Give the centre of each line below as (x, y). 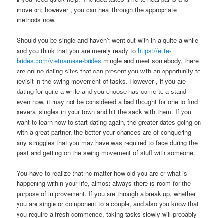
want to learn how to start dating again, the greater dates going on (109, 122)
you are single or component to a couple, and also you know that (108, 203)
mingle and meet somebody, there (150, 60)
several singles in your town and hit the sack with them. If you (104, 111)
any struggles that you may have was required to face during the (107, 142)
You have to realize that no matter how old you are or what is (102, 173)
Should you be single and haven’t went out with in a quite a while (108, 40)
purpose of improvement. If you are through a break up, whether (106, 193)
